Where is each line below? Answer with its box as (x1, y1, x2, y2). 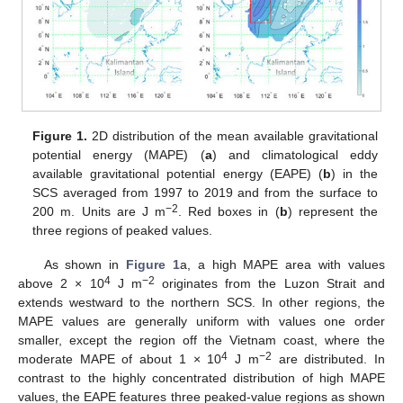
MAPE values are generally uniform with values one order (18, 314, 385, 329)
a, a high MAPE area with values (179, 257, 386, 273)
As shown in (43, 257, 127, 273)
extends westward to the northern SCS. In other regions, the (18, 295, 385, 310)
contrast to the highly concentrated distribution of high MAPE (18, 371, 385, 386)
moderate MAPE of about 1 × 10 (18, 352, 222, 367)
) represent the (287, 203, 378, 219)
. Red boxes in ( (178, 203, 280, 219)
